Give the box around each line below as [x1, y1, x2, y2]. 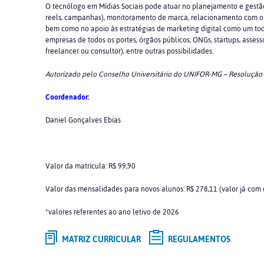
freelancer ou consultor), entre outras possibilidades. [45, 44, 213, 58]
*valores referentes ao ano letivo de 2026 [45, 205, 179, 219]
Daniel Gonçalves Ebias [45, 113, 121, 127]
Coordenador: [45, 90, 89, 104]
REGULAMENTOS [166, 232, 230, 247]
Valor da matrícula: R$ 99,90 [45, 159, 136, 173]
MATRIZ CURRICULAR [60, 232, 141, 247]
